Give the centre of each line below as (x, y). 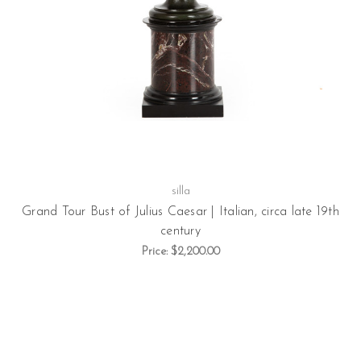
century (180, 231)
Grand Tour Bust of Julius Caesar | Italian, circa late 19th (180, 212)
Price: (156, 252)
